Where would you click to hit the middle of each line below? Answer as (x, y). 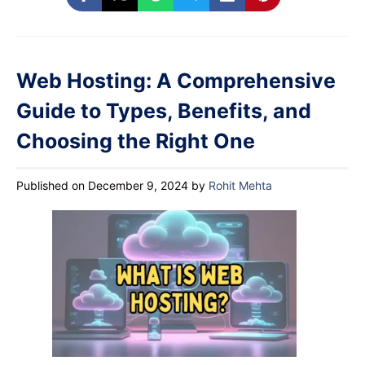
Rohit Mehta (240, 186)
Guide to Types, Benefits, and (164, 111)
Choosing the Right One (136, 141)
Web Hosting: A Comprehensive (176, 81)
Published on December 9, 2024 (102, 186)
